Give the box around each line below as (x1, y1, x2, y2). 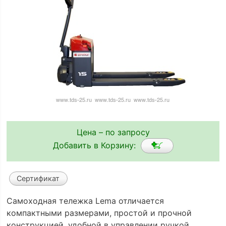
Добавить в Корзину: (52, 140, 141, 150)
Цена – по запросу (76, 127, 150, 137)
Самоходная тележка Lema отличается (6, 196, 164, 206)
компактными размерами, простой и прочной (6, 208, 192, 218)
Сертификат (17, 174, 60, 183)
